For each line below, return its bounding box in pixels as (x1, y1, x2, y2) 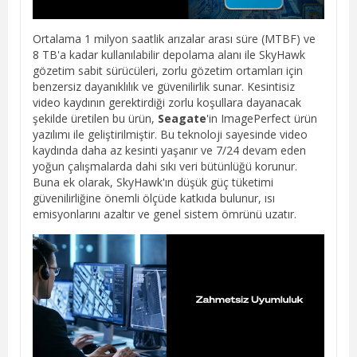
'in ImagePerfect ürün (206, 111, 317, 127)
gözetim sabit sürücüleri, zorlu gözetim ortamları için (33, 63, 303, 79)
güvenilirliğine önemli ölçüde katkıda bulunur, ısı (33, 190, 275, 206)
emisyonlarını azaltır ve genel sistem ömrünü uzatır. (33, 206, 296, 222)
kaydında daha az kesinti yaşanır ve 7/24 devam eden (33, 143, 306, 159)
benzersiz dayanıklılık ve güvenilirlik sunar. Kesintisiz (33, 79, 295, 95)
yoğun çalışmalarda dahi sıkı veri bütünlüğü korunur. (33, 159, 297, 175)
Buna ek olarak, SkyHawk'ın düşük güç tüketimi (33, 175, 273, 190)
